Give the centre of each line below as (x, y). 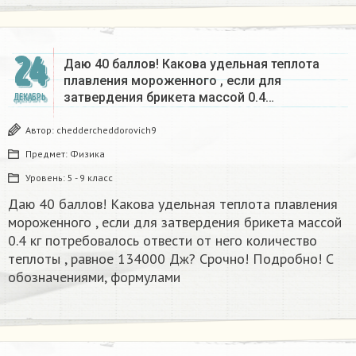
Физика (87, 153)
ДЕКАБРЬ (29, 97)
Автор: (41, 130)
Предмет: (48, 153)
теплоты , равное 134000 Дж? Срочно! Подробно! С (171, 258)
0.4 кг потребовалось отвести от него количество (163, 240)
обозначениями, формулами (94, 277)
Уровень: (46, 177)
